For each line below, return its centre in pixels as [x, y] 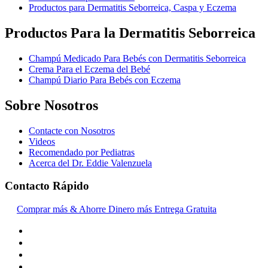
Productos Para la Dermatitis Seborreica [130, 33]
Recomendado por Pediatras [82, 152]
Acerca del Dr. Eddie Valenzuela [90, 163]
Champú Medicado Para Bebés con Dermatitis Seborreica [137, 58]
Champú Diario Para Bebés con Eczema [105, 80]
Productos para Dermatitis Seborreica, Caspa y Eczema [133, 7]
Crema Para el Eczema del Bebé [89, 69]
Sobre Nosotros [51, 105]
